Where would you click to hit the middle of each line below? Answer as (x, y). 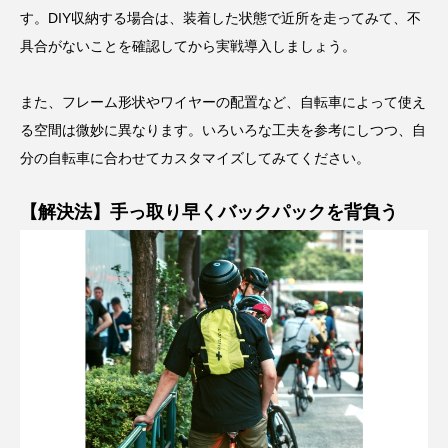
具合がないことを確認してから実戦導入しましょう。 (188, 45)
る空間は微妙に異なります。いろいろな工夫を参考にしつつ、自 (223, 129)
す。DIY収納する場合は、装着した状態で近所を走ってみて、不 (220, 17)
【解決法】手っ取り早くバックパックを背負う (209, 211)
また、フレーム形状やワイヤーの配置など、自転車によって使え (223, 101)
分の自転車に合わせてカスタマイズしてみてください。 (195, 157)
